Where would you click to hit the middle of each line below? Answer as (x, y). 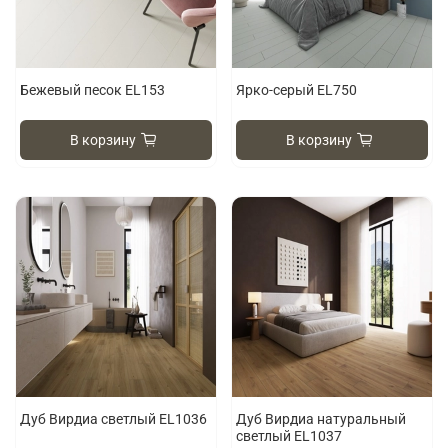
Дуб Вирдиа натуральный (321, 419)
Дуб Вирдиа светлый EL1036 (114, 419)
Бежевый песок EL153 (93, 90)
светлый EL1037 (289, 436)
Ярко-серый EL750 (297, 90)
